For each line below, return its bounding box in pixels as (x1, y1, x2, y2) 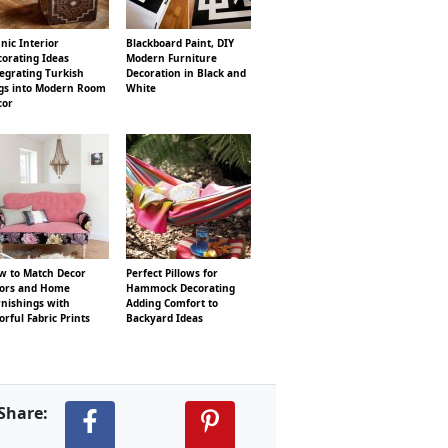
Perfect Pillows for (126, 266, 218, 280)
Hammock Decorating (126, 281, 235, 295)
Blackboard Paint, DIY (126, 36, 234, 50)
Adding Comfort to (126, 296, 218, 310)
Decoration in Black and (126, 66, 246, 80)
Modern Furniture (126, 51, 217, 65)
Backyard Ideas (126, 311, 203, 325)
